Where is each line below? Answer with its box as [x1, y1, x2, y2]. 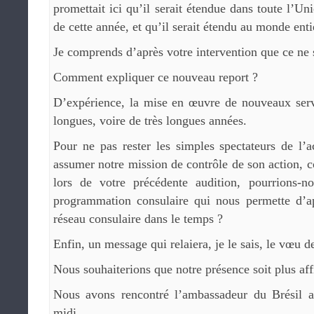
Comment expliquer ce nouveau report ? [53, 70, 258, 84]
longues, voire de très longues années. [53, 114, 247, 128]
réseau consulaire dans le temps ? [53, 212, 223, 226]
